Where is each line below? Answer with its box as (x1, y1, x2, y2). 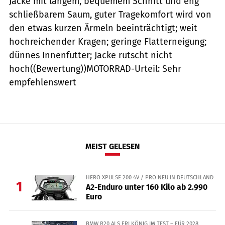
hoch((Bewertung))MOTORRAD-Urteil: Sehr (9, 63, 181, 74)
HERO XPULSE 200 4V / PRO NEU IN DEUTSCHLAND (85, 174, 213, 181)
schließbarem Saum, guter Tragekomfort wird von (9, 9, 211, 20)
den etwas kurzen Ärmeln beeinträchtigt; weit (9, 22, 197, 34)
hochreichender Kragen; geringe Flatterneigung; (9, 36, 206, 47)
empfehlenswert (9, 76, 76, 88)
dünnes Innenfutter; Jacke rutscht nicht (9, 49, 172, 61)
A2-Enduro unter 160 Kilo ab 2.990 (85, 182, 207, 192)
